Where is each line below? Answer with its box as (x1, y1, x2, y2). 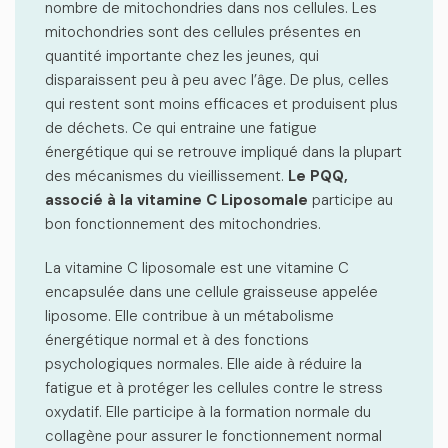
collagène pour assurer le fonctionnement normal (45, 426, 382, 446)
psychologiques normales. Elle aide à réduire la (45, 354, 362, 374)
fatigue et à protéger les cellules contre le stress (45, 378, 383, 398)
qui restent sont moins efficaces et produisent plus (45, 94, 398, 114)
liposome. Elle (45, 306, 138, 326)
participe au (308, 190, 393, 210)
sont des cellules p (144, 22, 278, 42)
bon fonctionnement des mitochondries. (45, 214, 321, 234)
